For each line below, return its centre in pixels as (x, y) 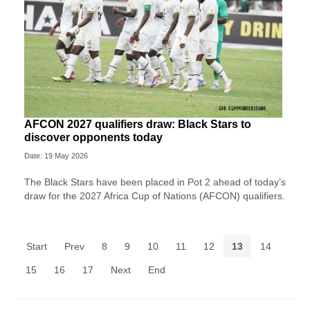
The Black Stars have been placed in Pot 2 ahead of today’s (155, 182)
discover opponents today (93, 137)
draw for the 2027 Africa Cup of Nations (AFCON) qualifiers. (155, 195)
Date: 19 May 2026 (56, 155)
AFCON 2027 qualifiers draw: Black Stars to (138, 124)
